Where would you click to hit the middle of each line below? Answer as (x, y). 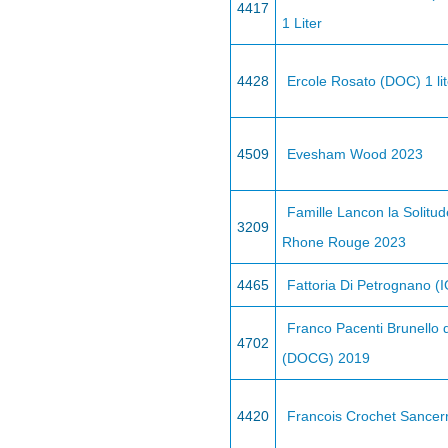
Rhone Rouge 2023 (344, 242)
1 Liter (302, 23)
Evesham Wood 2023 (355, 154)
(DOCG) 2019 (326, 358)
